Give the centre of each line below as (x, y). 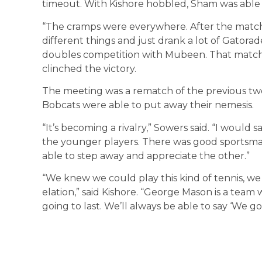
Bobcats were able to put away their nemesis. (148, 105)
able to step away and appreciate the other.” (146, 156)
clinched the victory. (89, 68)
